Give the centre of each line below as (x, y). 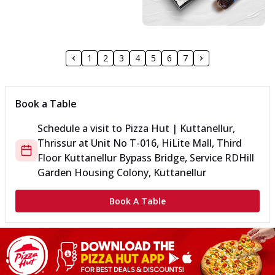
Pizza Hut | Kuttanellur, (180, 128)
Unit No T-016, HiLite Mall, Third (166, 143)
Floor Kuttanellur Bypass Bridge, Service (131, 157)
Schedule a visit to (81, 128)
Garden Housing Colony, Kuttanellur (122, 172)
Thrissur (57, 143)
